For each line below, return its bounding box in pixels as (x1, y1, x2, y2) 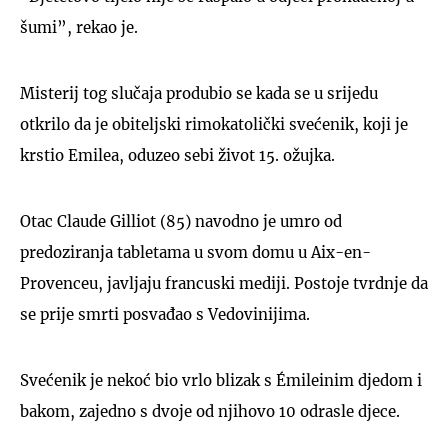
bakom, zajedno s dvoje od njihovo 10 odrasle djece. (20, 401, 400, 421)
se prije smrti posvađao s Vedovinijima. (20, 304, 310, 324)
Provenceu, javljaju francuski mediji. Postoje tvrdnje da (20, 273, 428, 293)
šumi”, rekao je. (20, 17, 138, 37)
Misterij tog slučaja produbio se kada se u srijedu (20, 83, 378, 103)
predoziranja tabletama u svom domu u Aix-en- (20, 242, 371, 262)
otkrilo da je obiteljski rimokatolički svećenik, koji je (20, 114, 408, 134)
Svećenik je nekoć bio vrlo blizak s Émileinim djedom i (20, 370, 422, 390)
